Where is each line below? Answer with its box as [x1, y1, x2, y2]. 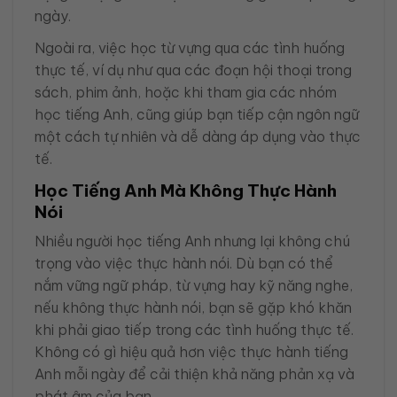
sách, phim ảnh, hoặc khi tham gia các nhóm [35, 82, 337, 101]
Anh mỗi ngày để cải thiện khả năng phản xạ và [35, 365, 354, 384]
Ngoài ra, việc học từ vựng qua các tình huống [35, 38, 345, 57]
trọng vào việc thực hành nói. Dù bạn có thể [35, 254, 333, 273]
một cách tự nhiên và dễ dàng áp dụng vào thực [35, 127, 361, 145]
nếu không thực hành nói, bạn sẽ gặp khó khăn [35, 299, 352, 317]
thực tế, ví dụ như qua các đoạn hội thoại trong [35, 60, 352, 79]
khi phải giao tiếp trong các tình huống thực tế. [35, 321, 354, 339]
